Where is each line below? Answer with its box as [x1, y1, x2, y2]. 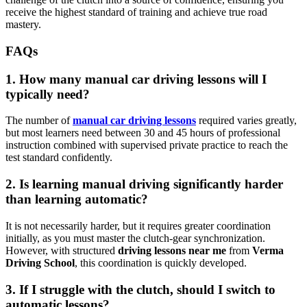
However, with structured [5, 244, 118, 256]
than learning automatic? [5, 192, 148, 207]
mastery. [5, 19, 41, 31]
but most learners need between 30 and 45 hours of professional [5, 127, 280, 139]
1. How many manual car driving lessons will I [5, 71, 267, 86]
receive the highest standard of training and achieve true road [5, 6, 267, 19]
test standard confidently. [5, 151, 112, 164]
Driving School [5, 256, 75, 269]
